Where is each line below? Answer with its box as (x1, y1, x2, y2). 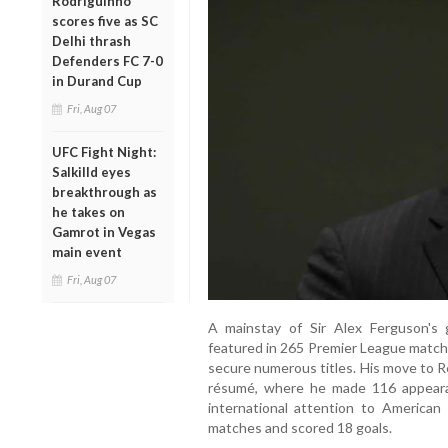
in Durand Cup (52, 72, 142, 89)
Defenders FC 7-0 (52, 52, 163, 69)
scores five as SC (52, 12, 158, 29)
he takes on (52, 203, 125, 220)
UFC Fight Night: (52, 143, 156, 160)
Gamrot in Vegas (52, 223, 156, 240)
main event (52, 243, 122, 260)
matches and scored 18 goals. (207, 419, 392, 437)
